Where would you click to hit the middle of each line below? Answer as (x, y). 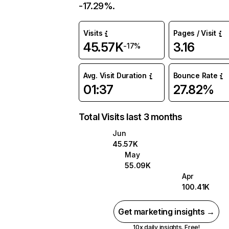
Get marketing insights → (166, 212)
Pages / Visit (194, 33)
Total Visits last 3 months (131, 117)
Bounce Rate (195, 75)
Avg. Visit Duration (115, 75)
